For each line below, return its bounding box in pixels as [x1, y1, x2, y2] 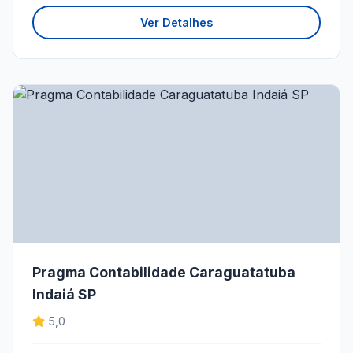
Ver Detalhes [140, 16, 213, 30]
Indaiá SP [32, 286, 96, 303]
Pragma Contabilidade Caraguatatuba [32, 264, 295, 281]
